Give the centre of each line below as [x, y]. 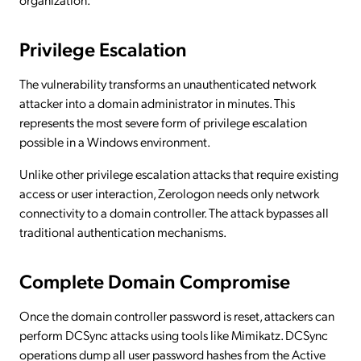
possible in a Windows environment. [115, 141]
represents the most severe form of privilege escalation [163, 122]
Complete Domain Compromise [155, 280]
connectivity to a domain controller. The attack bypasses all [174, 212]
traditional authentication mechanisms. [123, 231]
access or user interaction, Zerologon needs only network [169, 193]
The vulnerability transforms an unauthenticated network [168, 83]
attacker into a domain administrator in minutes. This [157, 102]
